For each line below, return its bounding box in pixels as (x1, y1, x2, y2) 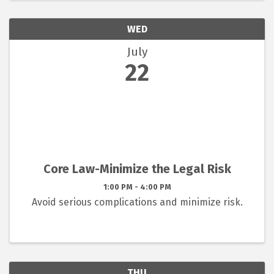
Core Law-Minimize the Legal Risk (43, 161, 231, 177)
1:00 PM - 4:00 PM (103, 182, 171, 192)
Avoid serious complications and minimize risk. (31, 196, 243, 209)
